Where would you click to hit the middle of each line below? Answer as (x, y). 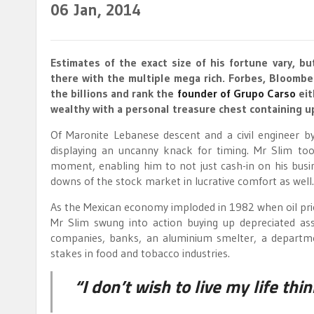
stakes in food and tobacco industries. (140, 253)
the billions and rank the (114, 93)
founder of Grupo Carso (236, 93)
